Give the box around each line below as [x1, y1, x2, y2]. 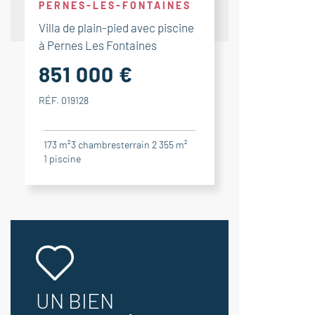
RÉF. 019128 [39, 94, 89, 106]
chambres [78, 139, 121, 150]
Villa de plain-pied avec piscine [39, 20, 194, 34]
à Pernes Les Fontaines [39, 38, 157, 52]
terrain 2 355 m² [121, 139, 188, 150]
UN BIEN [36, 288, 114, 313]
